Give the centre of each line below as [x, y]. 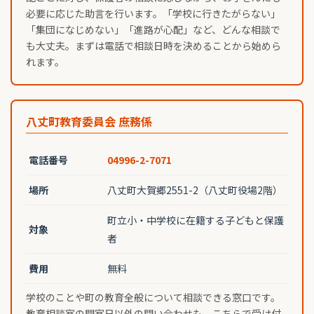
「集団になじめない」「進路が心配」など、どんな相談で [153, 30]
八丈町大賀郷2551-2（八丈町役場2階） [195, 190]
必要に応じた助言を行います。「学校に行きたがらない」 [153, 14]
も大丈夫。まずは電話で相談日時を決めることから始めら [153, 46]
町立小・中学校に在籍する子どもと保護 [196, 220]
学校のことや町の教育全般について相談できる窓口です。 [153, 298]
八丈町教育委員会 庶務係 [89, 122]
